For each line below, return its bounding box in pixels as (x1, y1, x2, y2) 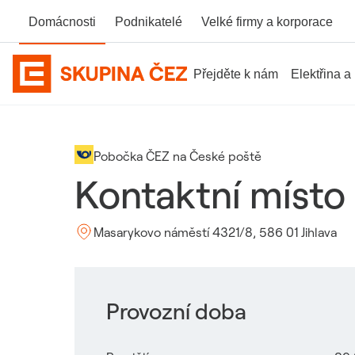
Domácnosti (29, 15, 96, 29)
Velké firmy (201, 15, 263, 29)
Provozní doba (106, 297, 246, 325)
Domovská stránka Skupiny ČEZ (12, 94, 195, 108)
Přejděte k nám (193, 67, 278, 81)
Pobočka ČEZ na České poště (94, 148, 261, 164)
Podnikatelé (115, 15, 182, 29)
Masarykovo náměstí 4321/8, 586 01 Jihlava (94, 224, 337, 240)
